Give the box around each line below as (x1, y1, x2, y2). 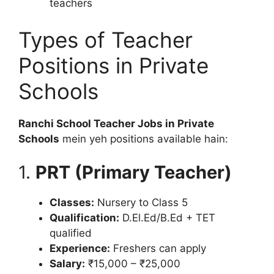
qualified (50, 227, 92, 239)
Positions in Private (18, 52, 209, 78)
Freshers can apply (110, 242, 206, 254)
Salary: (50, 257, 85, 270)
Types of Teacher (18, 26, 193, 53)
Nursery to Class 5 (94, 196, 188, 209)
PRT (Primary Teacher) (35, 161, 232, 183)
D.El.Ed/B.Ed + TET (119, 212, 215, 224)
